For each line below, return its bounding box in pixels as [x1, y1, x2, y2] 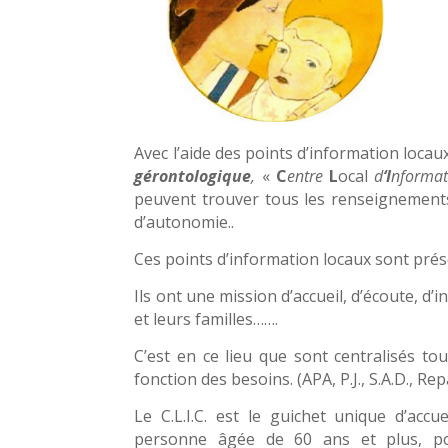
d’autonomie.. [134, 211, 235, 234]
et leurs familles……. [134, 308, 279, 331]
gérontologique [134, 165, 252, 188]
